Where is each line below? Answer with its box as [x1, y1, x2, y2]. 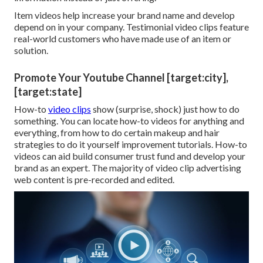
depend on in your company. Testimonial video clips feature [14, 21, 249, 33]
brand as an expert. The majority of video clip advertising [14, 162, 241, 174]
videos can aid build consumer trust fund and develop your [14, 150, 245, 162]
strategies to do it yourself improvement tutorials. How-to [14, 139, 247, 150]
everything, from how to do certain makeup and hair [14, 127, 220, 139]
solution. [14, 45, 48, 56]
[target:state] [14, 85, 82, 99]
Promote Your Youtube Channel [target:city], [14, 71, 228, 85]
